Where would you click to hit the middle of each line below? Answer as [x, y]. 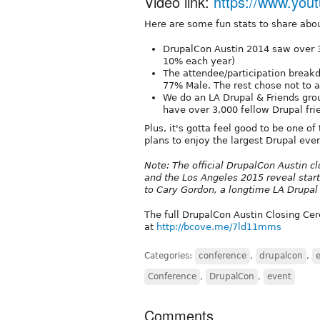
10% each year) [199, 61]
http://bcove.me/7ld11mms [219, 227]
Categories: [170, 256]
